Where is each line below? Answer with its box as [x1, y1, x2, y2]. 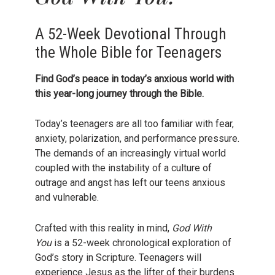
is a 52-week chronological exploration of [51, 237, 231, 249]
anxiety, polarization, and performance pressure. [34, 133, 239, 145]
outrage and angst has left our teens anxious [34, 177, 225, 189]
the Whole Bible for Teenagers [34, 43, 222, 61]
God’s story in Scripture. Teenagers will [34, 252, 201, 264]
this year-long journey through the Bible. [34, 87, 204, 99]
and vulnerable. [34, 192, 99, 204]
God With [171, 222, 212, 234]
